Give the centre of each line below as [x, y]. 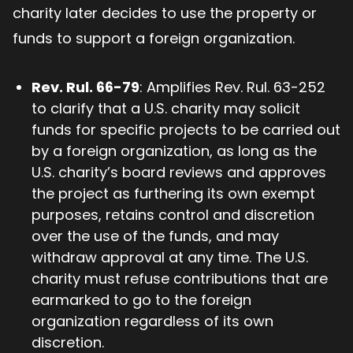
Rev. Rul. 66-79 [85, 87]
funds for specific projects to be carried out [186, 130]
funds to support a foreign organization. [154, 39]
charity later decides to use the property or [165, 13]
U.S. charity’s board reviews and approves [179, 173]
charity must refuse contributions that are [180, 279]
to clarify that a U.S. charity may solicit [166, 109]
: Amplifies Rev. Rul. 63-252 [232, 87]
